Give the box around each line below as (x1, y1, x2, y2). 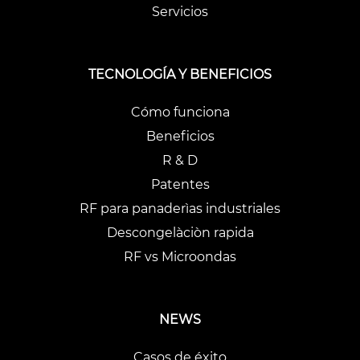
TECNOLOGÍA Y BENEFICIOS (88, 66, 272, 82)
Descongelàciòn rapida (106, 225, 254, 241)
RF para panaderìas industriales (80, 201, 280, 217)
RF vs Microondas (124, 249, 236, 265)
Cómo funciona (130, 104, 230, 121)
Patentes (150, 177, 210, 193)
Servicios (152, 4, 208, 20)
